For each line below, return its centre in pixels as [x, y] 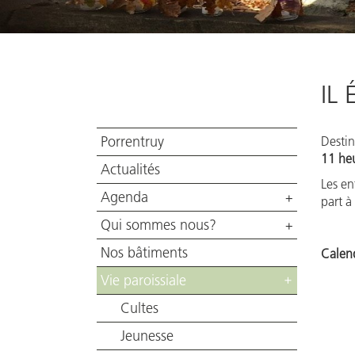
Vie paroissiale [143, 281]
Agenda [124, 197]
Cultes [139, 308]
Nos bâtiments [144, 253]
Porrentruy [132, 142]
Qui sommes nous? [158, 225]
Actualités [130, 170]
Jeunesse [147, 336]
